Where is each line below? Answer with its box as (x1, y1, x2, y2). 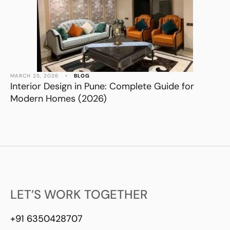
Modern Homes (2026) (10, 92, 107, 105)
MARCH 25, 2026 (10, 72, 59, 79)
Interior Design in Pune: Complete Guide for (10, 80, 194, 92)
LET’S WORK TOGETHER (10, 186, 148, 202)
